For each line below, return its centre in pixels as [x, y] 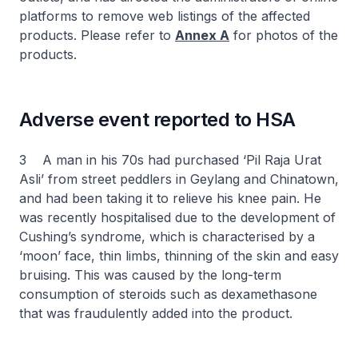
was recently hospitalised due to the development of [177, 217]
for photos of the [284, 35]
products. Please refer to [97, 35]
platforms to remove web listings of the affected [165, 16]
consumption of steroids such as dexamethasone [168, 294]
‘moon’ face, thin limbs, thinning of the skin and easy [179, 256]
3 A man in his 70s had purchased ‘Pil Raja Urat [170, 160]
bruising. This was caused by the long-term [150, 275]
